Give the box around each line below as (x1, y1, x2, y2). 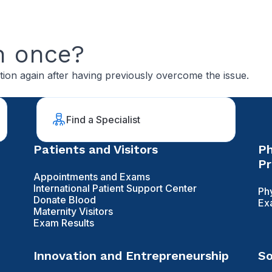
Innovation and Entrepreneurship (33, 248, 229, 263)
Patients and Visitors (33, 142, 158, 157)
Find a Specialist (66, 113, 141, 126)
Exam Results (33, 217, 94, 229)
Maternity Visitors (33, 205, 113, 218)
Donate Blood (33, 194, 96, 206)
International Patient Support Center (33, 182, 197, 195)
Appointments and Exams (33, 171, 150, 183)
